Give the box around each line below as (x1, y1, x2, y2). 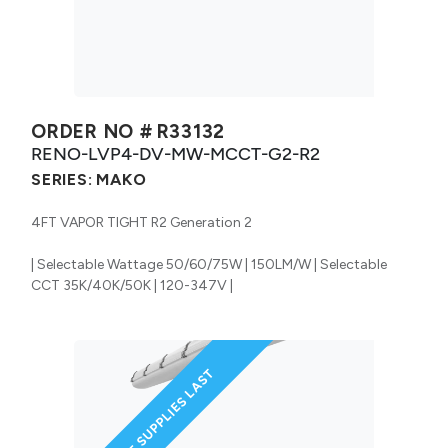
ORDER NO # (31, 119, 153, 143)
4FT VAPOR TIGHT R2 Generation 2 (31, 213, 252, 231)
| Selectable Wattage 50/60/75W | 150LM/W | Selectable (31, 255, 387, 273)
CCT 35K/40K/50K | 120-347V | (31, 276, 233, 294)
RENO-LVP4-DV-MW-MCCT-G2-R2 (31, 142, 320, 164)
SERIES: (31, 169, 93, 189)
